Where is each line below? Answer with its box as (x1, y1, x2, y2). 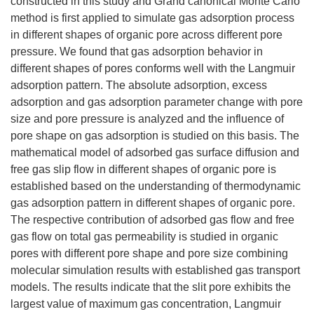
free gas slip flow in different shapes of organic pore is (11, 163, 276, 175)
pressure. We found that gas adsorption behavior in (11, 46, 263, 57)
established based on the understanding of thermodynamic (11, 180, 301, 192)
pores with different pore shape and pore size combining (11, 247, 288, 259)
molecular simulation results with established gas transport (11, 264, 300, 276)
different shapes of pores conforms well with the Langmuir (11, 62, 295, 74)
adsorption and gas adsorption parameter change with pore (11, 96, 303, 108)
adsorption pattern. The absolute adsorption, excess (11, 79, 267, 91)
